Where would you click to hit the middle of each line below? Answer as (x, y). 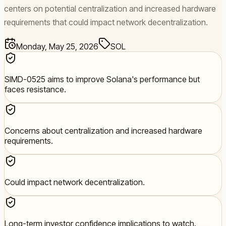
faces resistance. (35, 89)
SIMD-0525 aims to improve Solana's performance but (102, 79)
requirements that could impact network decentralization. (106, 22)
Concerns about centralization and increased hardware (103, 130)
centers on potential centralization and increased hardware (110, 8)
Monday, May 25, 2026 (57, 46)
